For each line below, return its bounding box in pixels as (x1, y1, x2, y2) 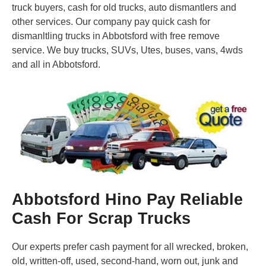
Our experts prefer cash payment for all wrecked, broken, (12, 241, 248, 252)
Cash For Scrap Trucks (12, 209, 191, 227)
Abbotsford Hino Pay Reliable (12, 190, 243, 208)
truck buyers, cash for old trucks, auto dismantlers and (12, 2, 236, 12)
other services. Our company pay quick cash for (12, 17, 210, 27)
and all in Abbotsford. (12, 59, 100, 69)
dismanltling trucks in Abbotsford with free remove (12, 31, 220, 41)
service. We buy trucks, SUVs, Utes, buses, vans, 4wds (12, 45, 243, 55)
